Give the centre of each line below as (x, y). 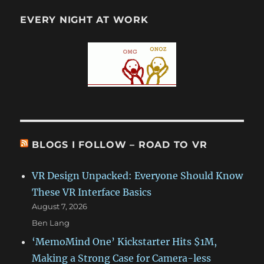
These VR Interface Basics (92, 192)
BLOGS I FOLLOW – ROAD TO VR (120, 144)
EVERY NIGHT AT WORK (84, 19)
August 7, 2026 (60, 206)
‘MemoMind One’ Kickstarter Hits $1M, (125, 241)
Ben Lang (51, 222)
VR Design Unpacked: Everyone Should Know (138, 175)
